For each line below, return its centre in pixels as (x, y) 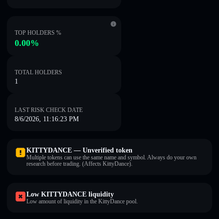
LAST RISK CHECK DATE (49, 110)
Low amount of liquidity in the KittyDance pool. (82, 201)
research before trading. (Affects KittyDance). (79, 164)
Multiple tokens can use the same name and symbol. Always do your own (111, 157)
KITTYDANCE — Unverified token (79, 150)
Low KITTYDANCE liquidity (70, 194)
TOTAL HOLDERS (38, 72)
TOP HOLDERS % (38, 33)
